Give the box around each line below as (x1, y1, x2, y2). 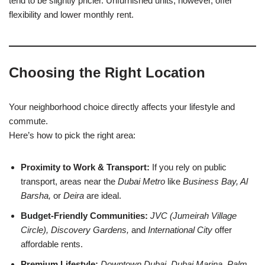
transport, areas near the (21, 176, 118, 186)
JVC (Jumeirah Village (150, 210, 237, 221)
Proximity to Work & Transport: (21, 161, 150, 172)
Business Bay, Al (183, 176, 248, 186)
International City (148, 224, 212, 235)
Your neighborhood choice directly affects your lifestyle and (9, 101, 235, 112)
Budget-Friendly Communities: (21, 210, 148, 221)
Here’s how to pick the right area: (9, 130, 135, 140)
